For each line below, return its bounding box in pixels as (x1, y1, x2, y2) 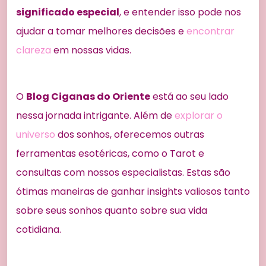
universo (16, 128, 55, 142)
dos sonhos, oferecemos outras (55, 128, 204, 142)
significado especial (16, 5, 119, 20)
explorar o (175, 109, 223, 123)
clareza (16, 43, 51, 58)
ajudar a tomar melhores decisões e (16, 24, 186, 39)
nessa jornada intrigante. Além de (16, 109, 175, 123)
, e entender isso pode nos (119, 5, 241, 20)
